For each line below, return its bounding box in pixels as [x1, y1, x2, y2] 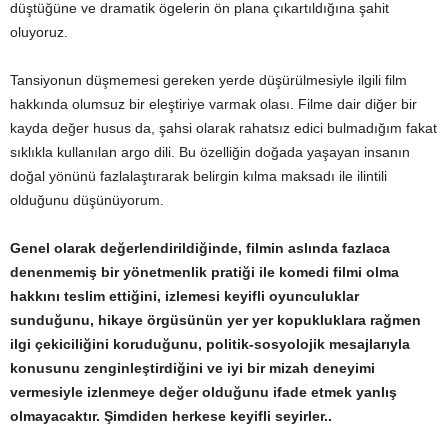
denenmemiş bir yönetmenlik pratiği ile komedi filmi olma [10, 264, 399, 281]
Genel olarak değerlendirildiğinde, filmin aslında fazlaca [10, 240, 390, 257]
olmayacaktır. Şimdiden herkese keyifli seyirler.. [10, 408, 332, 425]
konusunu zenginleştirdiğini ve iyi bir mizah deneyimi [10, 360, 375, 377]
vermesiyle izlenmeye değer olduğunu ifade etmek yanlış [10, 384, 397, 401]
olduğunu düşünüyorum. [10, 192, 164, 209]
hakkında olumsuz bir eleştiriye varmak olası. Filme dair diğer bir [10, 96, 417, 113]
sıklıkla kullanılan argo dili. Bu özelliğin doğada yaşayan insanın [10, 144, 410, 161]
